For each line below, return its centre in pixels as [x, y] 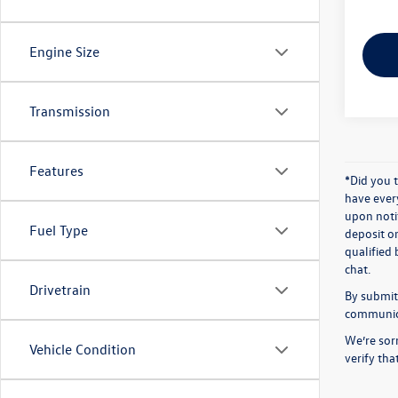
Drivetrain [60, 290]
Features [56, 171]
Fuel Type [59, 231]
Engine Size [64, 52]
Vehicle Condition [83, 350]
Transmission [70, 111]
